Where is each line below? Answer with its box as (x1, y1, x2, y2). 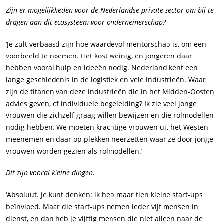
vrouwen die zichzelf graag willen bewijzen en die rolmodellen (6, 111, 214, 120)
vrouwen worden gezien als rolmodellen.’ (6, 146, 142, 156)
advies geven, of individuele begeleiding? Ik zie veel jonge (6, 99, 197, 109)
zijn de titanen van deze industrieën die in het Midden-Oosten (6, 87, 214, 97)
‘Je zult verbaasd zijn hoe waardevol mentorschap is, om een (6, 39, 206, 49)
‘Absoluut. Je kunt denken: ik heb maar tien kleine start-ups (6, 190, 203, 200)
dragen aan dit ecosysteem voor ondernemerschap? (6, 17, 166, 27)
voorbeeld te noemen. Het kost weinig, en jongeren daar (6, 51, 192, 61)
